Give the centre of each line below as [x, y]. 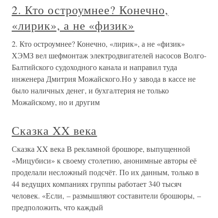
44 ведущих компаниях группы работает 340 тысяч [97, 184]
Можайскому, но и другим [56, 102]
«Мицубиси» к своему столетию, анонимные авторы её [104, 160]
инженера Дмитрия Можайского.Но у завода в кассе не [104, 79]
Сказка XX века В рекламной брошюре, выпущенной [101, 149]
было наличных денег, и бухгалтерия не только [90, 90]
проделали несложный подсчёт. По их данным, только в [105, 172]
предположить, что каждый [57, 207]
